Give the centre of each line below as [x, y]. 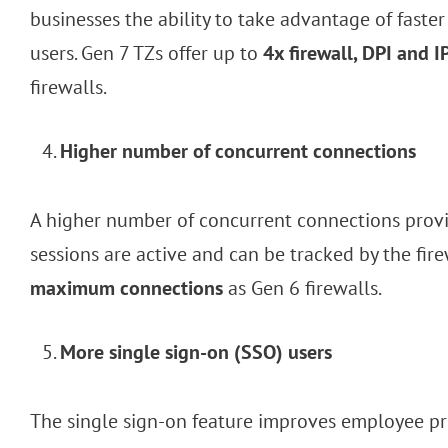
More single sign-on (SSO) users [196, 352]
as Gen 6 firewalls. [302, 288]
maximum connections [126, 288]
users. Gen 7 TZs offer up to [146, 53]
